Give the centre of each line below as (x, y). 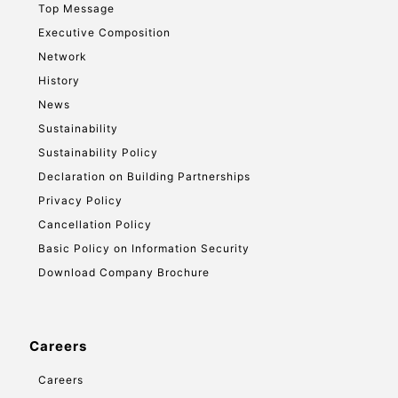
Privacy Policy (80, 200)
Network (63, 56)
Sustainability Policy (98, 152)
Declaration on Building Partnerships (144, 176)
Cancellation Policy (95, 224)
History (59, 80)
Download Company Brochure (124, 272)
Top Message (76, 8)
